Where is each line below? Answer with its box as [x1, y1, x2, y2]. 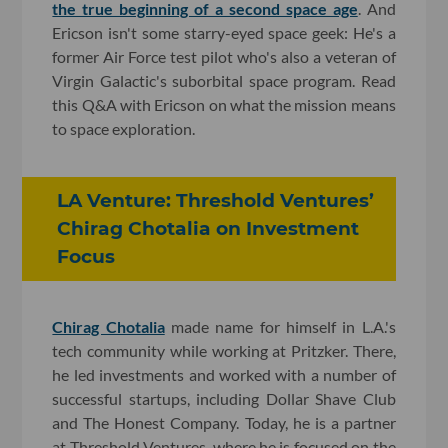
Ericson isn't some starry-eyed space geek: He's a [52, 22, 396, 42]
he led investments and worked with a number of [52, 365, 396, 385]
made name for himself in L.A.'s [164, 317, 396, 337]
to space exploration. [52, 118, 196, 138]
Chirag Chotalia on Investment [57, 216, 360, 240]
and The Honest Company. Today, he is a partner [52, 413, 396, 433]
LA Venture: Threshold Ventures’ [57, 188, 375, 212]
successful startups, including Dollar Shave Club [52, 389, 396, 409]
